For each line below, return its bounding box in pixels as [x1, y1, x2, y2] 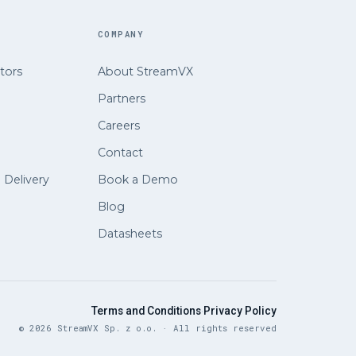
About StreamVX [97, 64, 193, 79]
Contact [97, 145, 143, 160]
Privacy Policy [203, 304, 277, 317]
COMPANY [97, 28, 145, 40]
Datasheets [97, 226, 162, 241]
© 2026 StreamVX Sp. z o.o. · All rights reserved [19, 322, 277, 334]
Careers [97, 118, 140, 133]
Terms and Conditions [91, 304, 201, 317]
